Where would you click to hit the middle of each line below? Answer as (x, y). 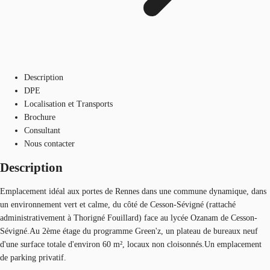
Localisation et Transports (68, 104)
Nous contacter (49, 143)
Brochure (40, 117)
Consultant (42, 130)
